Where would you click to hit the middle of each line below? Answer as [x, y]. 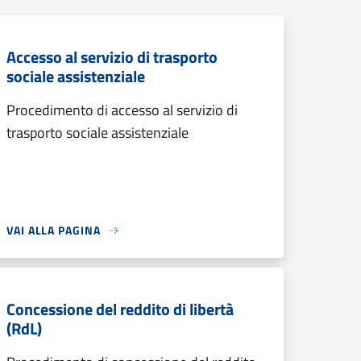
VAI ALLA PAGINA [54, 230]
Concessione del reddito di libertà [120, 309]
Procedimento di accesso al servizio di [122, 110]
